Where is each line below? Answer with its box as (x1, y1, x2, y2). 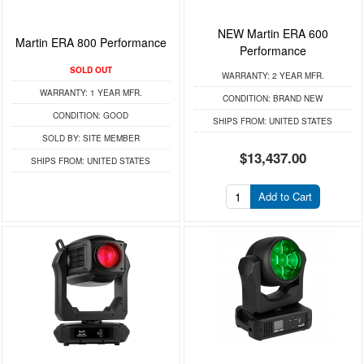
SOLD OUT (69, 64, 112, 76)
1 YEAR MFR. (87, 87, 142, 99)
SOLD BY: (41, 132, 80, 145)
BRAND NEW (271, 93, 323, 105)
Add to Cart (258, 188, 312, 205)
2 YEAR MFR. (269, 70, 324, 82)
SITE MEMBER (80, 132, 140, 145)
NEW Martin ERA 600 (217, 25, 328, 42)
